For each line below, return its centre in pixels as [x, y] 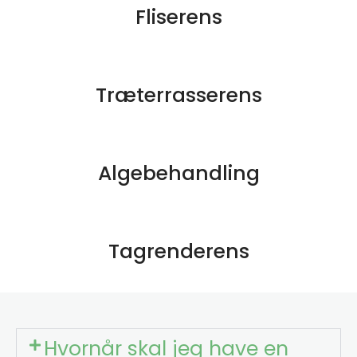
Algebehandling [178, 174]
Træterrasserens [178, 96]
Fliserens [178, 18]
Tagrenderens [178, 252]
